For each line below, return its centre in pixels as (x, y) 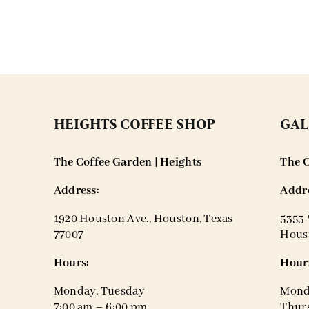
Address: (76, 190)
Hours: (71, 263)
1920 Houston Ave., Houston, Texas (143, 219)
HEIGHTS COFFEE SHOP (134, 124)
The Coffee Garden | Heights (128, 162)
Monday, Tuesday (99, 291)
